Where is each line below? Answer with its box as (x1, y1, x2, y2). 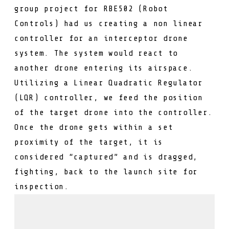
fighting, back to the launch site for (14, 167, 198, 177)
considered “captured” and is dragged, (14, 152, 198, 162)
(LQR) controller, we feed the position (14, 93, 203, 103)
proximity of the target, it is (14, 138, 163, 147)
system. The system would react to (14, 49, 178, 58)
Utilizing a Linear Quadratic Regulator (14, 78, 203, 88)
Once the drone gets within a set (14, 123, 173, 132)
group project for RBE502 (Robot (14, 4, 168, 14)
